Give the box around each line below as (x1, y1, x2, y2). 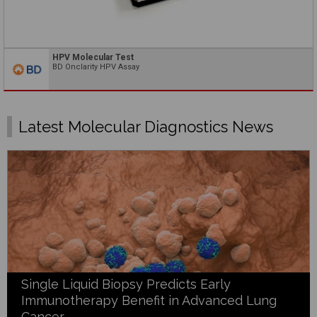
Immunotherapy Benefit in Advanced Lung (21, 292, 277, 308)
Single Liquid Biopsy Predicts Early (21, 276, 231, 292)
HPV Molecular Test (52, 52, 134, 63)
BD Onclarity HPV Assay (52, 62, 139, 72)
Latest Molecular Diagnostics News (18, 117, 273, 136)
